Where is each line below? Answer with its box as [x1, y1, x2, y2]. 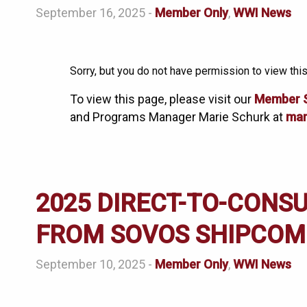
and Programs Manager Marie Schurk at [70, 110, 286, 125]
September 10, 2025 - [36, 257, 155, 272]
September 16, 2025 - [36, 5, 155, 21]
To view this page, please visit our [70, 92, 254, 107]
